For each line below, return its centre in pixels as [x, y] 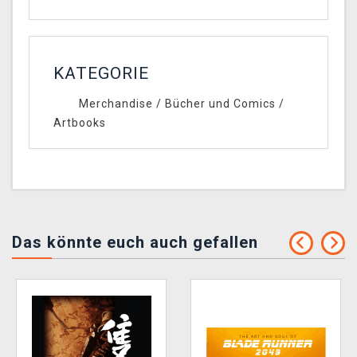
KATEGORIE [101, 74]
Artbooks [80, 123]
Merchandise [116, 104]
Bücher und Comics [220, 104]
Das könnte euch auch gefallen [135, 243]
